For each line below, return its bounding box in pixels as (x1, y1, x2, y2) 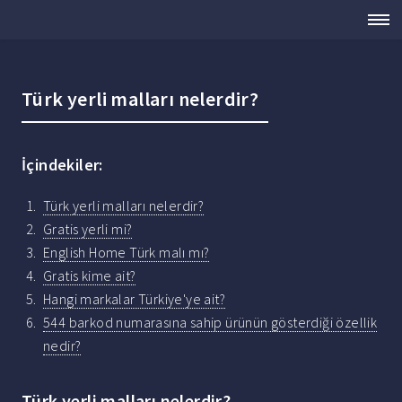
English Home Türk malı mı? (43, 243, 210, 262)
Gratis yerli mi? (43, 220, 133, 239)
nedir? (43, 336, 82, 355)
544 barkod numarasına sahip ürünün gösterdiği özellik (43, 313, 378, 332)
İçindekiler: (22, 154, 103, 176)
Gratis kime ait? (43, 267, 136, 285)
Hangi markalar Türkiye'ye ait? (43, 290, 225, 309)
